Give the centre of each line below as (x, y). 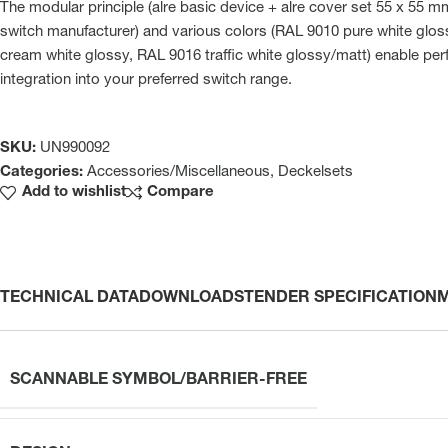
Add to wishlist (73, 192)
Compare (180, 192)
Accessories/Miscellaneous (178, 172)
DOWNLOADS (191, 298)
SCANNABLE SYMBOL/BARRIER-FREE (158, 380)
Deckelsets (315, 172)
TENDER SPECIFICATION (340, 298)
